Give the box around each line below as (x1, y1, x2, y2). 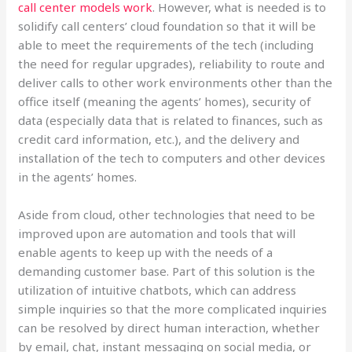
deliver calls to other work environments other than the (18, 75, 333, 90)
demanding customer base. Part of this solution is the (18, 263, 316, 279)
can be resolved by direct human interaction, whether (18, 320, 321, 335)
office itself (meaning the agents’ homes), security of (18, 93, 312, 109)
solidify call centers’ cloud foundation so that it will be (18, 18, 317, 34)
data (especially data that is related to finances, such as (18, 112, 324, 128)
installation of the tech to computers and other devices (18, 150, 326, 166)
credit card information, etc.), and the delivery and (18, 131, 300, 147)
